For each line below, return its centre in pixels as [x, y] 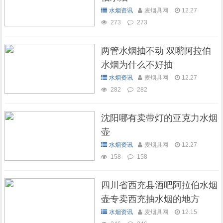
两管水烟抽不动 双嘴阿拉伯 [156, 51]
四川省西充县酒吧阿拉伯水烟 [159, 185]
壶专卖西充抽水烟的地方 [150, 199]
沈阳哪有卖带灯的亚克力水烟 [159, 118]
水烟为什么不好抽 [137, 65]
